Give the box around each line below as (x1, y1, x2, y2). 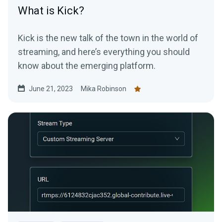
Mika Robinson (81, 85, 126, 93)
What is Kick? (18, 4, 84, 17)
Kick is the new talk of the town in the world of (18, 33, 198, 44)
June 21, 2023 (29, 85, 73, 93)
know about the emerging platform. (18, 60, 156, 71)
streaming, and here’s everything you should (18, 47, 190, 57)
